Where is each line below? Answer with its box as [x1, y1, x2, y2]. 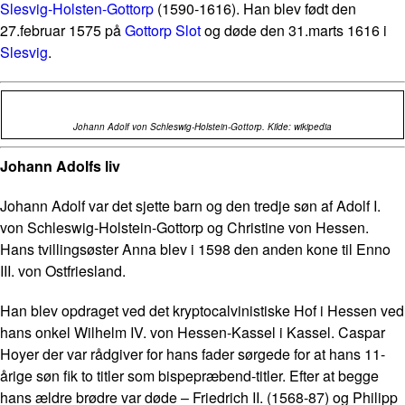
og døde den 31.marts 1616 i [201, 20, 387, 41]
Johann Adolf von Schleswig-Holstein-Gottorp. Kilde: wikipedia [73, 120, 332, 133]
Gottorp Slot [125, 20, 201, 41]
